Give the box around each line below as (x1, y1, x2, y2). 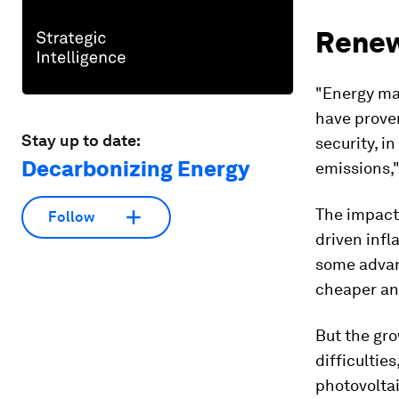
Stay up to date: (21, 130, 141, 150)
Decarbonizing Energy (21, 155, 249, 182)
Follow (48, 208, 94, 226)
